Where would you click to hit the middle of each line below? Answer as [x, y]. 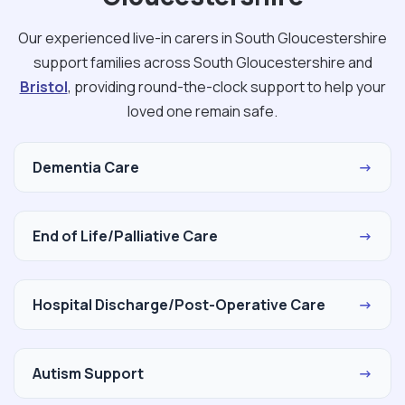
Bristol [43, 86]
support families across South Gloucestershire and [202, 62]
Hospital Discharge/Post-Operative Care [179, 304]
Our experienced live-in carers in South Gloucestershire [202, 38]
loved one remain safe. [202, 111]
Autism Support [88, 373]
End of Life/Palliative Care [125, 235]
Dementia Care [86, 167]
